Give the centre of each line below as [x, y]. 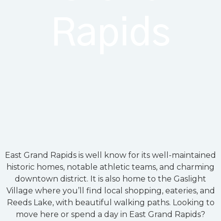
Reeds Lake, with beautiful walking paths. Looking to [110, 203]
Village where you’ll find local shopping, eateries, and [110, 191]
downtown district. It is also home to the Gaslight [110, 179]
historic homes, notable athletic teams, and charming [110, 167]
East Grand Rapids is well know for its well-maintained [110, 155]
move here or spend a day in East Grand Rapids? [110, 215]
